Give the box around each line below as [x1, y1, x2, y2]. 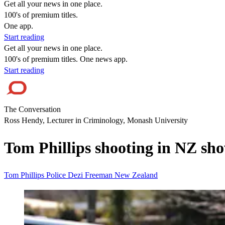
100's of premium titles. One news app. [4, 55, 128, 63]
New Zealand [115, 170, 158, 179]
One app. [4, 22, 33, 30]
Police [46, 170, 68, 179]
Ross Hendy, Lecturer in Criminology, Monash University [4, 116, 188, 125]
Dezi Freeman [68, 170, 115, 179]
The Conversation [4, 105, 61, 114]
